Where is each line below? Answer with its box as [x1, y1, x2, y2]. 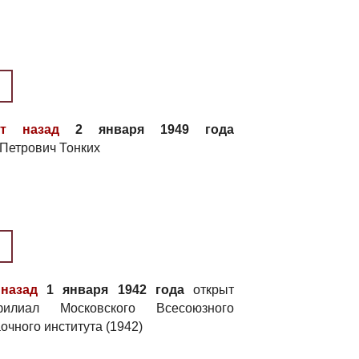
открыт [184, 283, 235, 296]
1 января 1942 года [38, 283, 184, 296]
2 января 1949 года [58, 123, 235, 136]
